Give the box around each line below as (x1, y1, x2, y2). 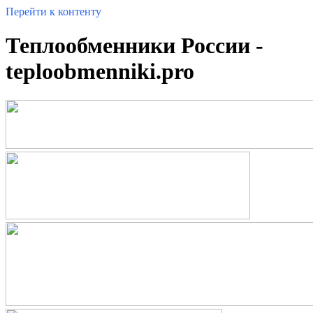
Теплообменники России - (6, 33, 263, 59)
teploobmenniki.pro (6, 59, 194, 85)
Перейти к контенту (6, 6, 101, 17)
